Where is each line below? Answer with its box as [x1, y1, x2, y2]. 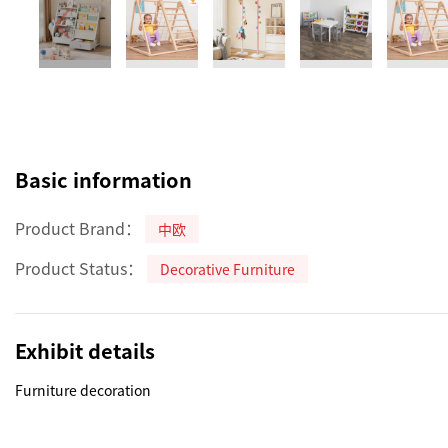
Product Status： [15, 256, 143, 280]
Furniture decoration [15, 380, 151, 400]
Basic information [15, 165, 192, 194]
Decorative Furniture [160, 259, 295, 279]
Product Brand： [15, 216, 141, 240]
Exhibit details [15, 336, 155, 365]
